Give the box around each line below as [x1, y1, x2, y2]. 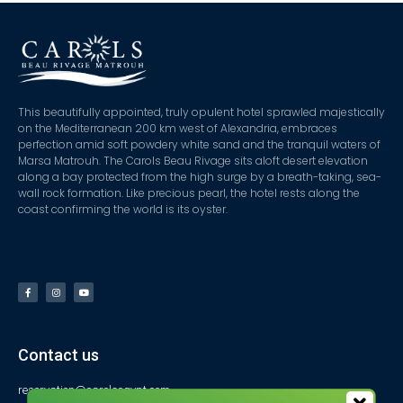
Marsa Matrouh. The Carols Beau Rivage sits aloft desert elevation [18, 153, 368, 169]
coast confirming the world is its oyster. [18, 201, 230, 218]
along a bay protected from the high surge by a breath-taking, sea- [18, 169, 381, 185]
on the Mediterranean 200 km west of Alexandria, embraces [18, 121, 337, 137]
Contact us [18, 345, 99, 365]
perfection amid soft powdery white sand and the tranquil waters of [18, 137, 381, 153]
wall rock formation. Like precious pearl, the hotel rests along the [18, 185, 360, 201]
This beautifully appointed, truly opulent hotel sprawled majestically [18, 104, 385, 121]
